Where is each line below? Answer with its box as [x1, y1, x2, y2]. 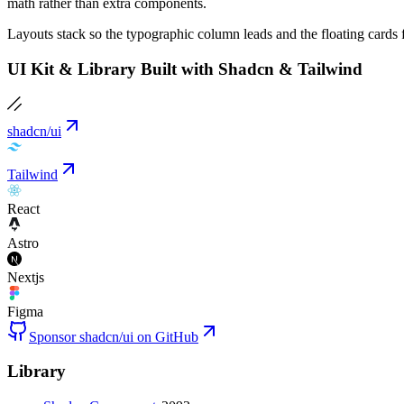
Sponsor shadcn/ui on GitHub [29, 328, 198, 344]
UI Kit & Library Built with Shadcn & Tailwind [7, 59, 363, 78]
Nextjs [7, 269, 44, 285]
